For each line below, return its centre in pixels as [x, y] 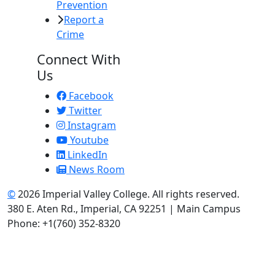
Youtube [88, 140]
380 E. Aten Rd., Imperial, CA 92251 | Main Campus [124, 209]
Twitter [84, 111]
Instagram [91, 126]
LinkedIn [86, 155]
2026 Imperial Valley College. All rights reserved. [127, 194]
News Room [95, 170]
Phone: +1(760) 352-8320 [64, 224]
